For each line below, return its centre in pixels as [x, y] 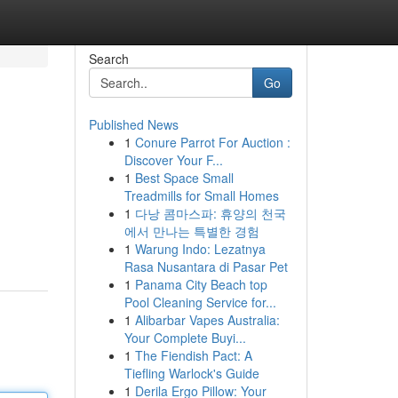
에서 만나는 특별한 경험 [191, 231]
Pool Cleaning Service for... [200, 302]
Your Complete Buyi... [185, 338]
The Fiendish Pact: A [193, 355]
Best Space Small [184, 178]
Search [108, 59]
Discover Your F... [173, 160]
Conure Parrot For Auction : [212, 142]
